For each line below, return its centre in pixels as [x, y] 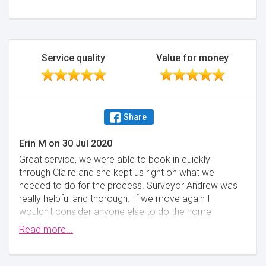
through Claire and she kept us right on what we [117, 172]
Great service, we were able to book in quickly [115, 159]
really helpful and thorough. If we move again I [115, 199]
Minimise [37, 244]
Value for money [193, 58]
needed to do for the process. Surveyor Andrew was [128, 186]
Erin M [33, 143]
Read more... [46, 229]
